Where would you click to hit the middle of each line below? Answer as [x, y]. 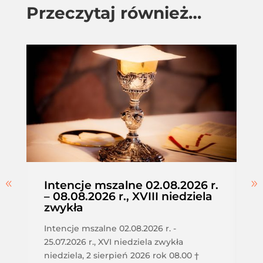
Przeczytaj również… [114, 13]
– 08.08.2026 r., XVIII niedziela [128, 196]
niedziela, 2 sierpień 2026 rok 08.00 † [121, 255]
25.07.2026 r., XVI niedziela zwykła [113, 242]
